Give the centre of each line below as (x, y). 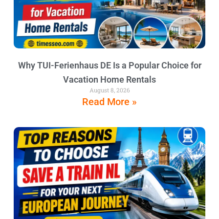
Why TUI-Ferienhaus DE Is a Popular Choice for (109, 66)
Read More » (109, 102)
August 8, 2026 (109, 90)
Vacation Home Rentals (109, 80)
